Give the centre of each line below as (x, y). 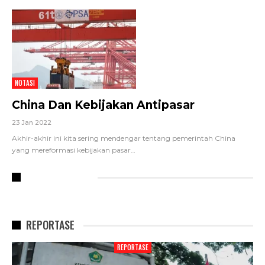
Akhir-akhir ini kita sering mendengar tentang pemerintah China (124, 138)
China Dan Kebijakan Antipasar (103, 105)
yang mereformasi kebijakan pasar (71, 150)
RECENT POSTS (57, 177)
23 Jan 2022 (32, 123)
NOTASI (25, 83)
